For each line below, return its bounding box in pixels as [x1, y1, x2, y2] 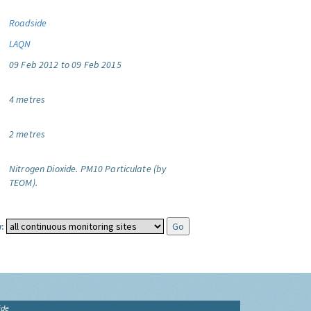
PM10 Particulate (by [80, 162, 167, 175]
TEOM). [9, 176, 37, 189]
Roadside [9, 17, 47, 29]
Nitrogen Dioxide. [9, 162, 78, 175]
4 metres [9, 93, 46, 106]
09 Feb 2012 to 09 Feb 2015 [9, 58, 121, 71]
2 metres [9, 128, 46, 140]
